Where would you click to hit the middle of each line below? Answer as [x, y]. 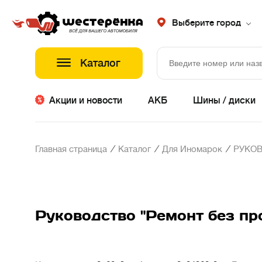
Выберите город [206, 23]
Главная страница [71, 149]
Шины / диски [224, 101]
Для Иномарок [192, 149]
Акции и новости [86, 101]
